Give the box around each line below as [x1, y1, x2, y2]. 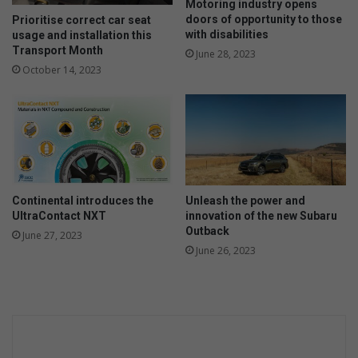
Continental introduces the [12, 193, 153, 207]
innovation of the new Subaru [185, 209, 337, 222]
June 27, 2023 [22, 228, 82, 242]
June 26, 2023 [196, 243, 256, 257]
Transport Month [12, 44, 103, 58]
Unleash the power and [185, 193, 305, 207]
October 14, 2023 [22, 63, 101, 78]
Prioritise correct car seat [12, 14, 151, 27]
